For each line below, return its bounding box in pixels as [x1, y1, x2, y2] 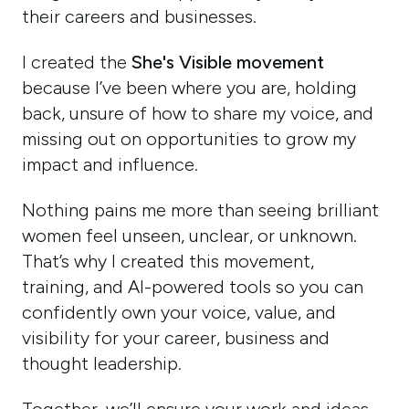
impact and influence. [22, 153, 199, 176]
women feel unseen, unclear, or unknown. [22, 225, 358, 247]
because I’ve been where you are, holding [22, 77, 358, 100]
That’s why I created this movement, [22, 250, 315, 273]
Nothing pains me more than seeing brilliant [22, 199, 380, 222]
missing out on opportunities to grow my [22, 128, 357, 151]
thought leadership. [22, 352, 183, 375]
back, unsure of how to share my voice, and [22, 102, 374, 125]
